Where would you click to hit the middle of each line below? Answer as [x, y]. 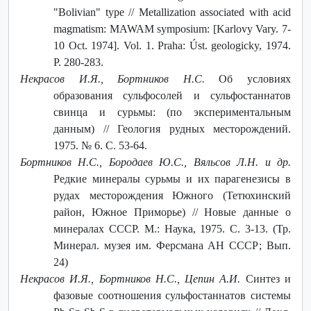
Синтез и [266, 278]
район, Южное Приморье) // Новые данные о [172, 212]
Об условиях [248, 78]
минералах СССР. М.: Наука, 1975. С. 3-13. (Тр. [172, 228]
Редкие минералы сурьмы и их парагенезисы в [172, 178]
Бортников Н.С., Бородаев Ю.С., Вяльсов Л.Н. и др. [155, 162]
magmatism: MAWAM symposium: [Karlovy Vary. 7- [172, 28]
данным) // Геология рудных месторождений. [172, 128]
